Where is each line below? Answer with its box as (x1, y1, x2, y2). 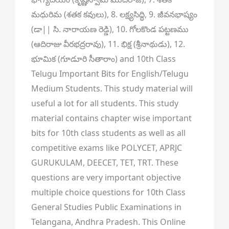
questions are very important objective (31, 171, 181, 183)
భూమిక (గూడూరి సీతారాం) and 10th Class (31, 53, 176, 64)
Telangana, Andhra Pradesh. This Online (31, 216, 186, 227)
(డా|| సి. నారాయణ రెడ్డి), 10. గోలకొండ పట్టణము (31, 23, 189, 35)
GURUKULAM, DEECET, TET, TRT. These (31, 156, 178, 168)
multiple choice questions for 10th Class (31, 186, 186, 198)
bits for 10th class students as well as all (31, 127, 186, 139)
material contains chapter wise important (31, 112, 192, 124)
